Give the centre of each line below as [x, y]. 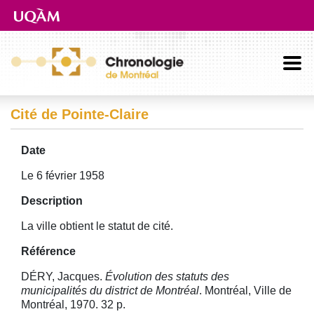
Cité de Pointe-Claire [80, 114]
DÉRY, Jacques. [63, 277]
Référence [48, 251]
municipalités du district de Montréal [110, 291]
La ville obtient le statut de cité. [97, 226]
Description [52, 201]
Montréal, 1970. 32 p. [73, 305]
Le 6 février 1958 [63, 176]
